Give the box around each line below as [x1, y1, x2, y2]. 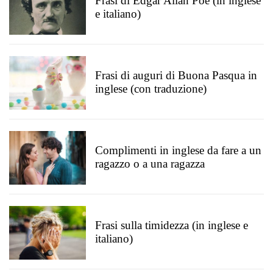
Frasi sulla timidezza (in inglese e [95, 219, 248, 232]
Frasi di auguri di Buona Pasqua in [95, 69, 257, 82]
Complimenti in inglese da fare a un [95, 144, 261, 157]
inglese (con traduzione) [95, 82, 207, 95]
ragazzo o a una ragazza [95, 157, 205, 170]
